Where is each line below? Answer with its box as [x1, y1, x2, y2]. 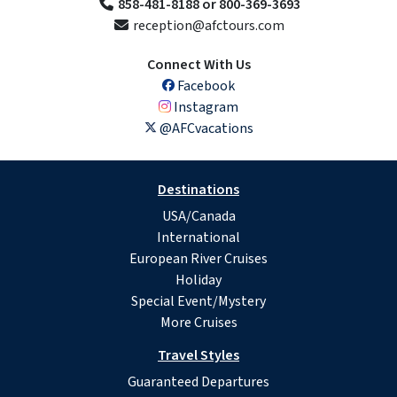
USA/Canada [161, 206, 236, 226]
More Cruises [160, 312, 237, 332]
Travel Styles [158, 345, 239, 365]
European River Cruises [129, 248, 268, 269]
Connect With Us [146, 54, 251, 74]
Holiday [175, 269, 222, 290]
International [157, 227, 240, 247]
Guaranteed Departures [128, 371, 269, 392]
